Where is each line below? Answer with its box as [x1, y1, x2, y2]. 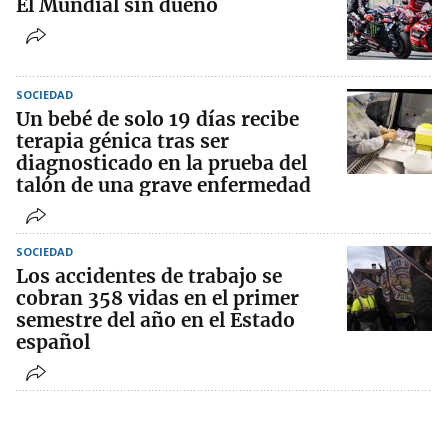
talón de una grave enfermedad [16, 173, 311, 198]
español [16, 330, 90, 355]
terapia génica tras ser [16, 129, 229, 154]
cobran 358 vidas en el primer [16, 286, 299, 311]
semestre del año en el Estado [16, 308, 295, 333]
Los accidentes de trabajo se [16, 264, 282, 289]
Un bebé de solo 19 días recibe [16, 107, 299, 132]
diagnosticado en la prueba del [16, 151, 307, 176]
